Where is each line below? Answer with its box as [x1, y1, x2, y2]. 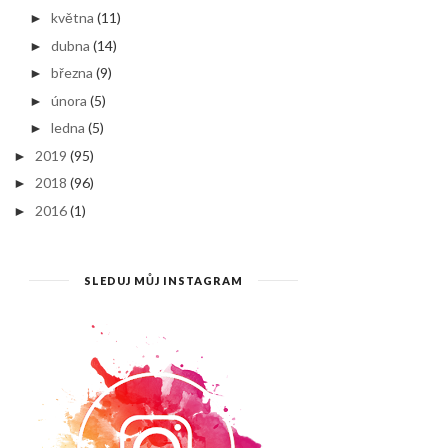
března [51, 64, 94, 81]
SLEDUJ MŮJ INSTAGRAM [83, 273, 243, 287]
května [51, 9, 95, 26]
